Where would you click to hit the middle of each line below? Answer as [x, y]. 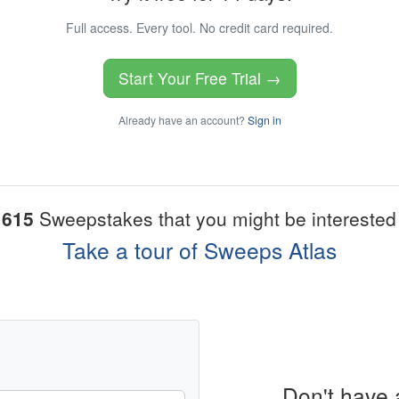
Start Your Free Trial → [199, 78]
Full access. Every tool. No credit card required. [199, 28]
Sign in [264, 120]
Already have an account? [183, 120]
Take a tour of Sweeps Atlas [199, 250]
